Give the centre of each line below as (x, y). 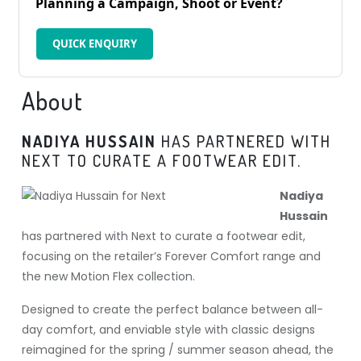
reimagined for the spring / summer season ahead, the (177, 350)
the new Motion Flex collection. (108, 276)
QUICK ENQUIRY (94, 44)
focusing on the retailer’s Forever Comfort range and (171, 256)
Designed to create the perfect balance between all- (172, 309)
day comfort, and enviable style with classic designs (168, 330)
